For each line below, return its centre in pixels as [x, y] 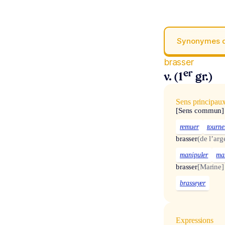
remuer [189, 127]
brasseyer [193, 183]
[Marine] [211, 166]
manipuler [194, 155]
